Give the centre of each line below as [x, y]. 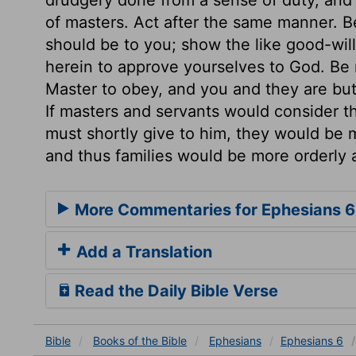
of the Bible [157, 340]
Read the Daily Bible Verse [174, 290]
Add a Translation [142, 252]
